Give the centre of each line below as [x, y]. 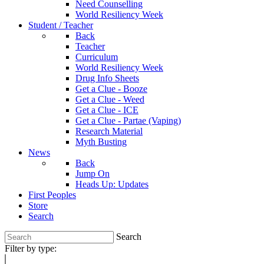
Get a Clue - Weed [110, 99]
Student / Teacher [61, 25]
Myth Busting [101, 142]
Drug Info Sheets [107, 78]
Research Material [109, 131]
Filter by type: [31, 248]
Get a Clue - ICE [107, 110]
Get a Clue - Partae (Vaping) [128, 121]
